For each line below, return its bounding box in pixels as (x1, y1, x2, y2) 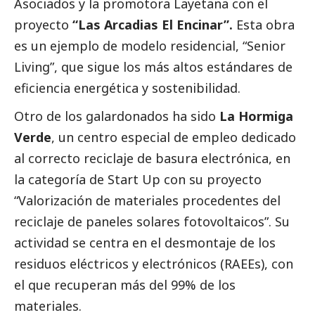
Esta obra (233, 15, 295, 33)
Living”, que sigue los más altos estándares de (14, 58, 292, 75)
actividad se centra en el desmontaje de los (14, 233, 276, 251)
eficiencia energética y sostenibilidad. (14, 79, 240, 96)
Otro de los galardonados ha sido (14, 107, 219, 124)
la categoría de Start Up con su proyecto (14, 170, 262, 188)
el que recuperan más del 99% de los (14, 276, 236, 293)
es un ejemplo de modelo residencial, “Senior (14, 37, 285, 54)
